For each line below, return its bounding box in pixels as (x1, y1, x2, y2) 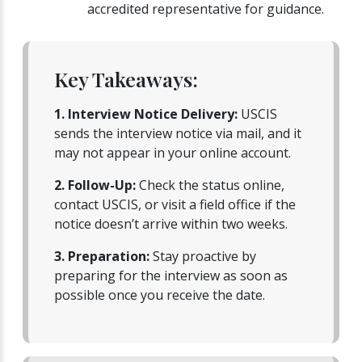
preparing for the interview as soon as (54, 266, 288, 284)
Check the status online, (136, 175, 284, 194)
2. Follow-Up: (54, 175, 136, 194)
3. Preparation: (54, 246, 149, 265)
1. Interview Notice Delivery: (54, 104, 238, 123)
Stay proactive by (149, 246, 256, 265)
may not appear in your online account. (54, 143, 291, 162)
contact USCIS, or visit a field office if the (54, 195, 296, 213)
